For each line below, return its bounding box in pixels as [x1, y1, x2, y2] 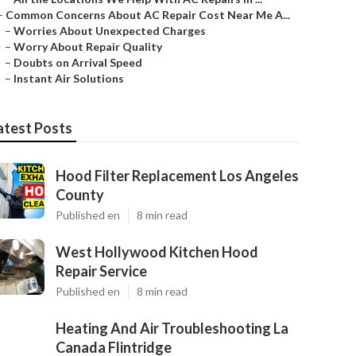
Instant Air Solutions [14, 72, 124, 85]
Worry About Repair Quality [14, 40, 162, 53]
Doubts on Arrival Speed [14, 56, 142, 69]
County [56, 186, 104, 203]
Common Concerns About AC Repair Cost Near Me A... [6, 8, 290, 21]
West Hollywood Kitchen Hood [56, 243, 258, 261]
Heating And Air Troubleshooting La [56, 319, 288, 337]
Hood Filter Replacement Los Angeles [56, 167, 299, 184]
